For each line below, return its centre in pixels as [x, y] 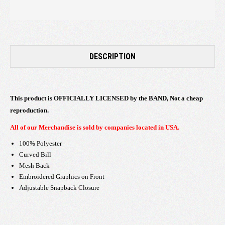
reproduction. [29, 110]
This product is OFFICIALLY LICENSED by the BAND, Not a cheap [106, 98]
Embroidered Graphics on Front [62, 176]
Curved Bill [35, 154]
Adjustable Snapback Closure [60, 187]
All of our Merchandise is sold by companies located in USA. [95, 127]
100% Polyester [41, 143]
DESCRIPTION [113, 56]
